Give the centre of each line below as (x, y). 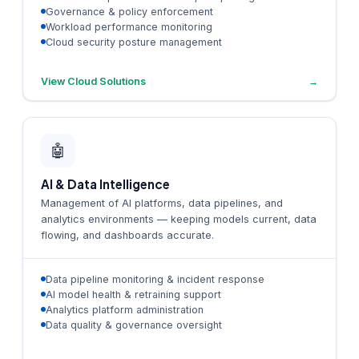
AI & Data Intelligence (105, 184)
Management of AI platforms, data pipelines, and (162, 203)
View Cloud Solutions (93, 81)
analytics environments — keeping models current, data (179, 219)
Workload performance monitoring (129, 26)
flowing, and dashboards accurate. (127, 235)
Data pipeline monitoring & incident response (155, 279)
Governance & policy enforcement (129, 11)
